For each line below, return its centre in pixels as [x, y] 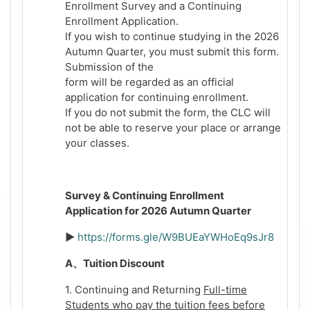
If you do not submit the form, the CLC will [168, 113]
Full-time [225, 290]
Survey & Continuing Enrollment [145, 196]
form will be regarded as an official [149, 82]
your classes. [97, 143]
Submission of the [111, 67]
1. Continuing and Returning [134, 290]
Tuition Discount [124, 264]
